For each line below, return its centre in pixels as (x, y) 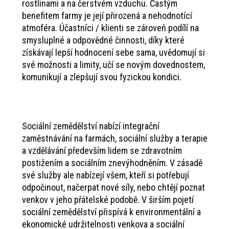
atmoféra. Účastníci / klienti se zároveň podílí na (110, 28)
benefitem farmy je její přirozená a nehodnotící (107, 16)
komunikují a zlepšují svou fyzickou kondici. (101, 77)
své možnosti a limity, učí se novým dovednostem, (113, 65)
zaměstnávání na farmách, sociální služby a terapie (114, 139)
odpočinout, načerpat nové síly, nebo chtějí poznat (113, 188)
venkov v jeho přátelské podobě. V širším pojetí (108, 200)
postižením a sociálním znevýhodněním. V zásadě (112, 163)
